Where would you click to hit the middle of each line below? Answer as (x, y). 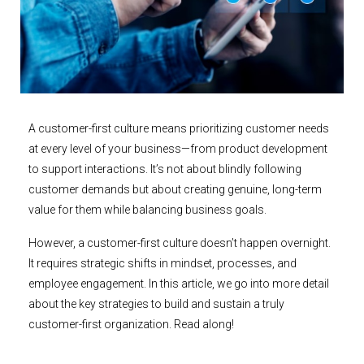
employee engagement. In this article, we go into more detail (179, 284)
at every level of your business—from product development (178, 149)
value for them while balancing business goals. (147, 210)
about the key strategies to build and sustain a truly (156, 304)
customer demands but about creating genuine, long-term (175, 190)
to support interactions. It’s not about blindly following (165, 169)
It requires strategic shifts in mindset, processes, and (162, 264)
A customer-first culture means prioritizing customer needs (179, 129)
